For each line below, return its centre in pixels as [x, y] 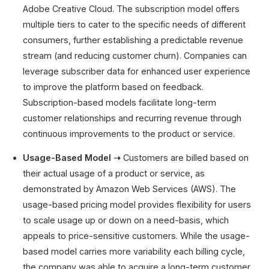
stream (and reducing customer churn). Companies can [135, 55]
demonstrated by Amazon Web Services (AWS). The [130, 189]
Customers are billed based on [185, 158]
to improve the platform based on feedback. [113, 86]
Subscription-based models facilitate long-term [120, 102]
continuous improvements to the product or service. [129, 133]
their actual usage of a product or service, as [114, 174]
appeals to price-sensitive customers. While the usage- [137, 236]
